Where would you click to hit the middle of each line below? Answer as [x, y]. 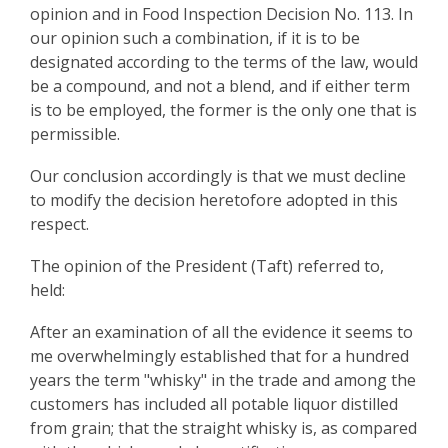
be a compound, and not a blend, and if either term [220, 86]
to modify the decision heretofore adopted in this [214, 200]
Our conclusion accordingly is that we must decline [218, 176]
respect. [59, 224]
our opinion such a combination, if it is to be [195, 38]
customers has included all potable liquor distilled [214, 404]
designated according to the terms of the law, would [224, 62]
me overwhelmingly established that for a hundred [219, 356]
